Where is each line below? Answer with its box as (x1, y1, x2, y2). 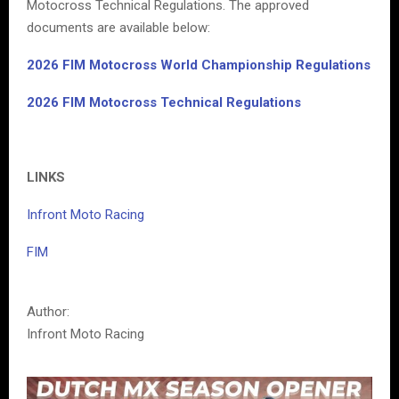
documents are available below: (27, 19, 210, 36)
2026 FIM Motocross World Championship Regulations (27, 56, 370, 73)
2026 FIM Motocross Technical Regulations (27, 94, 301, 110)
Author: (27, 303, 69, 320)
